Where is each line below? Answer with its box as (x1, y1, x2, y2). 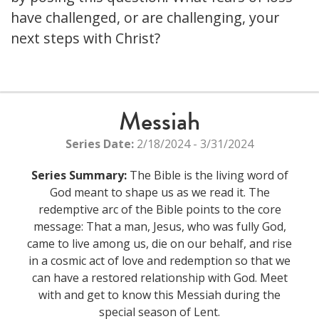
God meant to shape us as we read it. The (49, 184, 270, 201)
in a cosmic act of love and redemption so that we (28, 253, 291, 269)
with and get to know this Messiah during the (38, 287, 281, 303)
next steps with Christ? (11, 28, 160, 48)
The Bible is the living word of (126, 167, 288, 184)
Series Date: (66, 136, 134, 152)
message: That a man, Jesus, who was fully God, (33, 219, 286, 235)
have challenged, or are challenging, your (11, 8, 279, 28)
